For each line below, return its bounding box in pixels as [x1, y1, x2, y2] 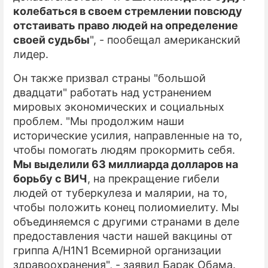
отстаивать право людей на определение [13, 19, 238, 32]
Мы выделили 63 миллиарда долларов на [13, 158, 238, 170]
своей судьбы [13, 33, 90, 46]
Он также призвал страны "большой [13, 72, 206, 84]
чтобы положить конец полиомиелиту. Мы [13, 201, 239, 214]
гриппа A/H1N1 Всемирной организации [13, 244, 221, 257]
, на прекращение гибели [87, 172, 220, 185]
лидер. [13, 48, 48, 60]
